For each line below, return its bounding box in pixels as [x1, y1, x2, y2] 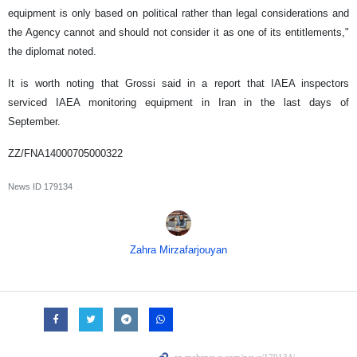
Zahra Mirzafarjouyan [130, 244, 227, 257]
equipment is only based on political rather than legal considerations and [8, 7, 349, 20]
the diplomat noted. [8, 45, 96, 58]
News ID [8, 182, 44, 192]
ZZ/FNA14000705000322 [8, 147, 123, 160]
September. [8, 116, 61, 128]
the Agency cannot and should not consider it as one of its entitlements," [8, 26, 349, 39]
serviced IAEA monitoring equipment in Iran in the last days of [8, 96, 349, 109]
